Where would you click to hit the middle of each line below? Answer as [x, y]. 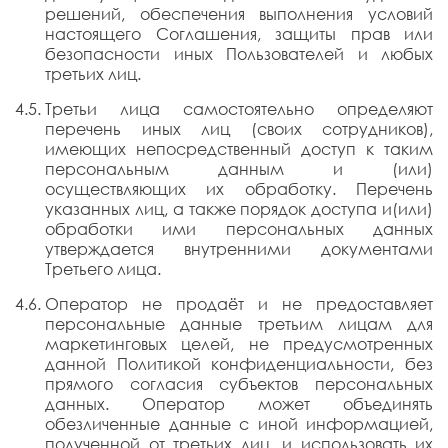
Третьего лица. [103, 269]
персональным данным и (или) [239, 169]
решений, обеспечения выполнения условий [239, 14]
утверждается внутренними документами [239, 249]
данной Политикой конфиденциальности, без [239, 364]
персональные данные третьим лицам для [239, 324]
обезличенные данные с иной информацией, [239, 424]
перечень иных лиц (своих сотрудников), [239, 129]
